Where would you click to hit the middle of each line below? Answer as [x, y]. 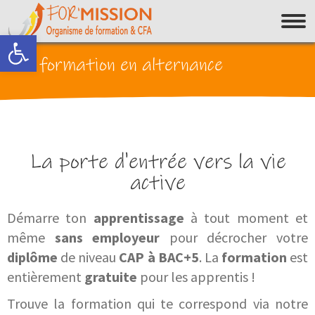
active [157, 183]
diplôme [32, 257]
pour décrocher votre [234, 237]
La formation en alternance [118, 65]
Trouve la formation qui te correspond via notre [157, 303]
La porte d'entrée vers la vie [157, 162]
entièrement [46, 277]
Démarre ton [50, 218]
